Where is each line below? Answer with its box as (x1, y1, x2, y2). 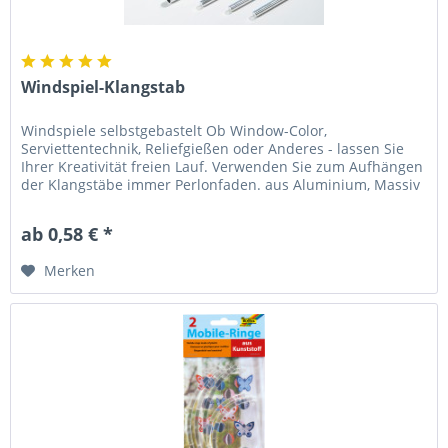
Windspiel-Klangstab (21, 75, 186, 98)
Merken (44, 260, 96, 280)
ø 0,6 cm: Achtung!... (21, 192, 157, 212)
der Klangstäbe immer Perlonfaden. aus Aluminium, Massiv (21, 174, 421, 194)
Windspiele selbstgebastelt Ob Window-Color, (21, 120, 328, 140)
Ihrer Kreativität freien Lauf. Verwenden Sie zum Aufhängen (21, 156, 424, 176)
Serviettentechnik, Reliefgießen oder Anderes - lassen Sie (21, 138, 405, 158)
